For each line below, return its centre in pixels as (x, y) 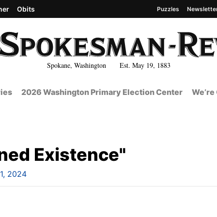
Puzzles (168, 9)
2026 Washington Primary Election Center (102, 92)
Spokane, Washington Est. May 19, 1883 (108, 65)
